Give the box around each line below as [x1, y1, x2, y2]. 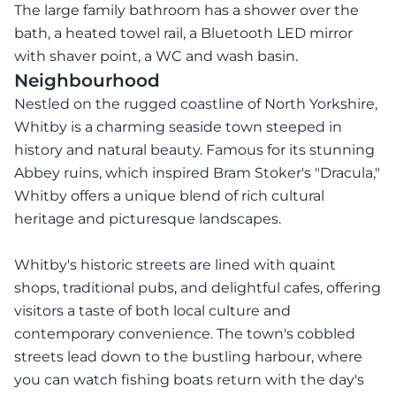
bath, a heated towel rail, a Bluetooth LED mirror [14, 25, 353, 42]
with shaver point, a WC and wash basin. [14, 48, 298, 65]
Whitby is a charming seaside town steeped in [14, 118, 342, 135]
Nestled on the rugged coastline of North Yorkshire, [14, 95, 377, 112]
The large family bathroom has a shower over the [14, 2, 359, 19]
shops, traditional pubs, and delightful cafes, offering [14, 279, 381, 296]
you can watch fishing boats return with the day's [14, 371, 364, 388]
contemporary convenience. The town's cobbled [14, 325, 355, 342]
